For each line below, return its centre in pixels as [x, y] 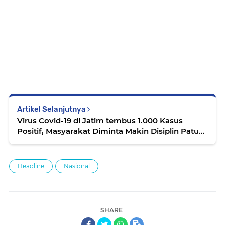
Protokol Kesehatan [55, 141]
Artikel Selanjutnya [52, 109]
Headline [31, 166]
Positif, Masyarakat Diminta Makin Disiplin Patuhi [31, 131]
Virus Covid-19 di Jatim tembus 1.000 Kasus [100, 120]
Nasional [77, 166]
